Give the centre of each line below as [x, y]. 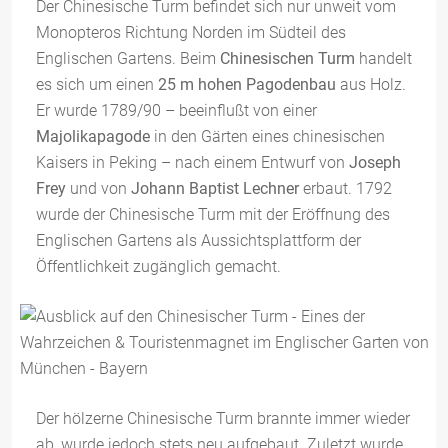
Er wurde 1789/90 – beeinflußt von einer [176, 110]
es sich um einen [97, 84]
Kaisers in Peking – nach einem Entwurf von [192, 162]
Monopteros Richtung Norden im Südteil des [191, 32]
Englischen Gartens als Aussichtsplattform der [198, 240]
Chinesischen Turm [287, 58]
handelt [383, 58]
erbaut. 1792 [345, 188]
